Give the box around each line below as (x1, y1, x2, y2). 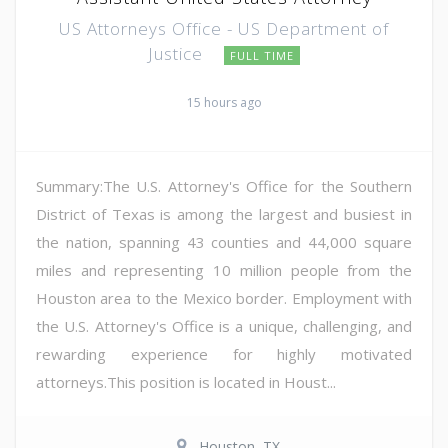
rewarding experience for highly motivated (36, 343, 412, 364)
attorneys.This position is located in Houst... (36, 371, 336, 392)
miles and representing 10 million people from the (36, 259, 412, 280)
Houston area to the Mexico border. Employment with (36, 287, 412, 308)
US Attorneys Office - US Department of (59, 16, 389, 40)
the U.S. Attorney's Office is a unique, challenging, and (36, 315, 412, 336)
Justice (148, 41, 208, 65)
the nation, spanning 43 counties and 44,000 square (36, 231, 412, 252)
